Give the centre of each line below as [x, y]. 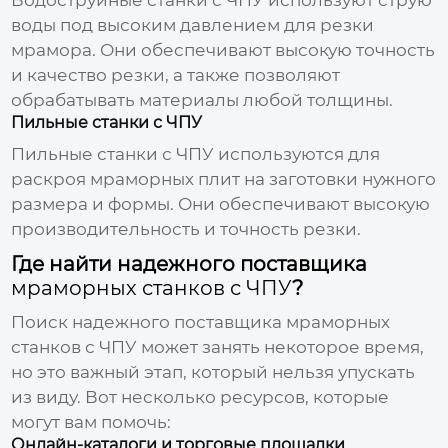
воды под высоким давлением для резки [193, 24]
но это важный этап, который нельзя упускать [213, 371]
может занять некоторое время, [281, 346]
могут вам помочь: [91, 421]
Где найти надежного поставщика [189, 263]
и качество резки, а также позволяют [176, 74]
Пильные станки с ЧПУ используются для [196, 153]
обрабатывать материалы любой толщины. [202, 99]
